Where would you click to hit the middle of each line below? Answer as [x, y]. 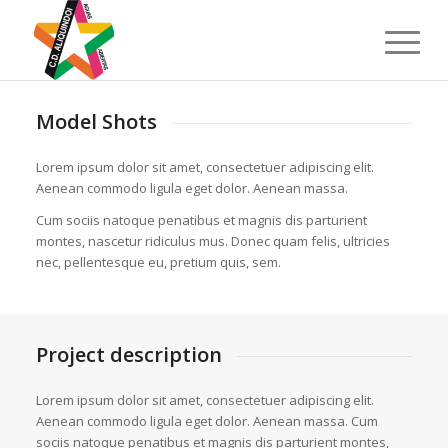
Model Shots [96, 121]
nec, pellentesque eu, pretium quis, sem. [158, 261]
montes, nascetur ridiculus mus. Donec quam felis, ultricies [212, 240]
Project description [128, 354]
